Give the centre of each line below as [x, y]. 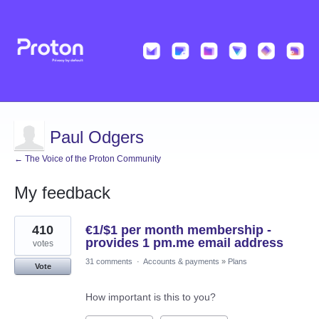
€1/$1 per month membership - [178, 230]
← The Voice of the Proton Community [88, 159]
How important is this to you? [151, 297]
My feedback [62, 193]
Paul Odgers [97, 137]
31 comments [109, 262]
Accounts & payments [181, 262]
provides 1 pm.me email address [184, 243]
